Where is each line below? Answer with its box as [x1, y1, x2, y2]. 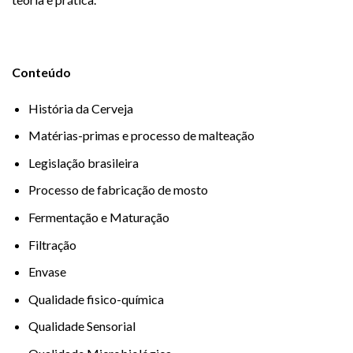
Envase [28, 264, 66, 280]
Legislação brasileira [28, 154, 139, 170]
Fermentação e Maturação [28, 210, 169, 225]
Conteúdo [12, 64, 71, 80]
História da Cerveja [28, 100, 133, 116]
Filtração [28, 236, 76, 252]
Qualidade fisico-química [28, 291, 164, 307]
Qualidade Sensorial [28, 318, 136, 334]
